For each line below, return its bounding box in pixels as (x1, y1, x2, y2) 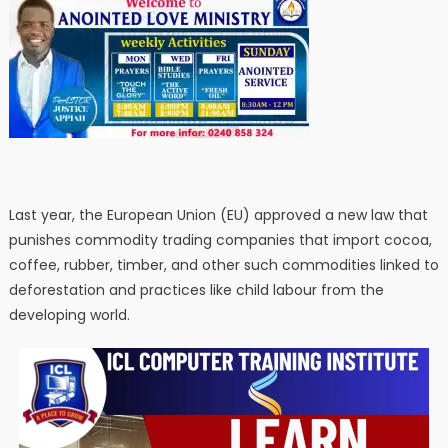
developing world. (8, 305, 130, 326)
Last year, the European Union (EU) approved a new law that (8, 205, 428, 226)
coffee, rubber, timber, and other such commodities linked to (8, 255, 439, 276)
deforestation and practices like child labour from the (8, 280, 384, 301)
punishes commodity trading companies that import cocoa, (8, 230, 432, 251)
